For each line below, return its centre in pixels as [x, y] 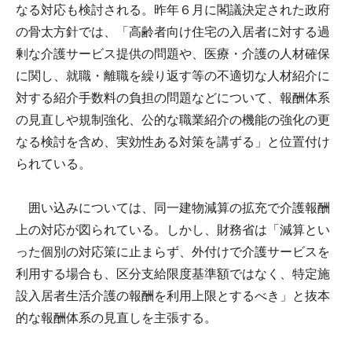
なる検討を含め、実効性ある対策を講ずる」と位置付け [173, 141]
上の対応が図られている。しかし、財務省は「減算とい [173, 229]
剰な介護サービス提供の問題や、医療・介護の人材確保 [173, 53]
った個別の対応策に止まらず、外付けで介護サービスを [173, 251]
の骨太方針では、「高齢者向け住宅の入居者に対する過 [173, 31]
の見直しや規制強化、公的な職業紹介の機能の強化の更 [173, 119]
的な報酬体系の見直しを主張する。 [116, 317]
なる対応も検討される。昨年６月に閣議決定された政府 [173, 9]
